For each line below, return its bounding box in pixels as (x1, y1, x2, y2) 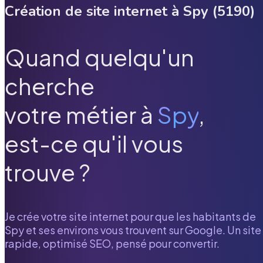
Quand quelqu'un (5, 43, 194, 72)
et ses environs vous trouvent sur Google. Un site (24, 222, 261, 237)
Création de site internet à (5, 1, 183, 21)
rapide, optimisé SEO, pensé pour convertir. (5, 236, 220, 250)
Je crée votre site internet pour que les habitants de (5, 209, 256, 223)
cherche (5, 72, 95, 101)
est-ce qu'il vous (5, 129, 183, 159)
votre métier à (5, 100, 153, 130)
